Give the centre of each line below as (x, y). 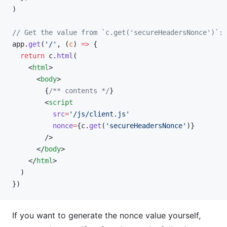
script (61, 102)
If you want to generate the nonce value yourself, (106, 215)
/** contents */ (79, 91)
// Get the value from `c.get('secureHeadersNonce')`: (118, 32)
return (28, 56)
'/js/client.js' (99, 114)
